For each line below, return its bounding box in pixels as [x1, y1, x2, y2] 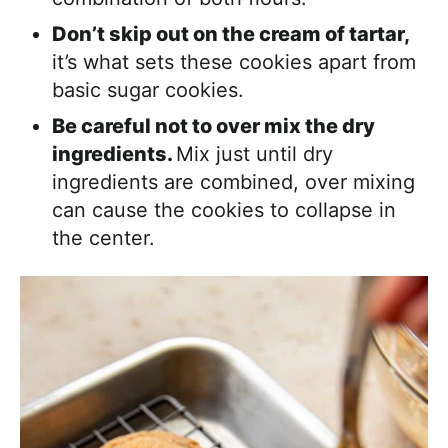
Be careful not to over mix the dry [52, 114, 375, 139]
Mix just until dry [176, 142, 333, 167]
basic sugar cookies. [52, 78, 244, 103]
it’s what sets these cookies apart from [52, 50, 416, 75]
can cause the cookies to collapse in [52, 198, 396, 223]
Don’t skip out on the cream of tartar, [52, 22, 410, 47]
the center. [52, 226, 155, 251]
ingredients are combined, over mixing [52, 170, 415, 195]
